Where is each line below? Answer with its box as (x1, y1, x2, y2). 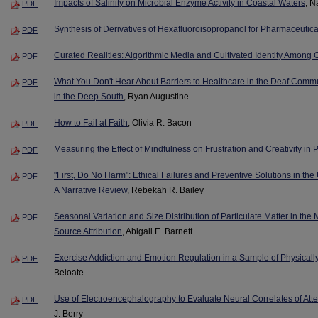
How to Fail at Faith (54, 118, 128, 128)
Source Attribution (54, 226, 122, 236)
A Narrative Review (54, 185, 127, 195)
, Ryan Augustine (124, 92, 189, 102)
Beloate (54, 267, 84, 278)
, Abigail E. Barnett (122, 226, 192, 236)
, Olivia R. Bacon (128, 118, 192, 128)
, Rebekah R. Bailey (127, 185, 204, 195)
